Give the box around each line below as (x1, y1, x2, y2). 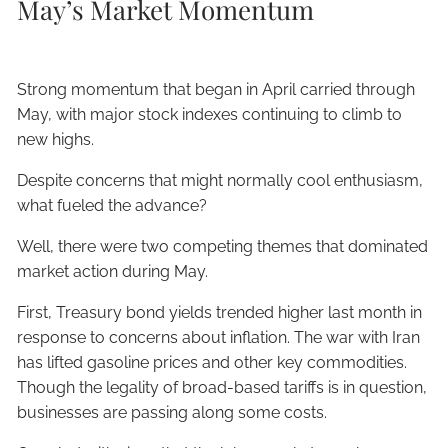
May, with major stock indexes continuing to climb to (17, 104, 403, 124)
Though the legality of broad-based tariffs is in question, (17, 377, 428, 397)
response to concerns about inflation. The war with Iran (17, 327, 421, 347)
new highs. (17, 129, 95, 149)
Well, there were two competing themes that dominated (17, 236, 429, 256)
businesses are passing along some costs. (17, 402, 328, 422)
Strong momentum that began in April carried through (17, 79, 416, 99)
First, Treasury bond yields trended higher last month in (17, 302, 423, 322)
